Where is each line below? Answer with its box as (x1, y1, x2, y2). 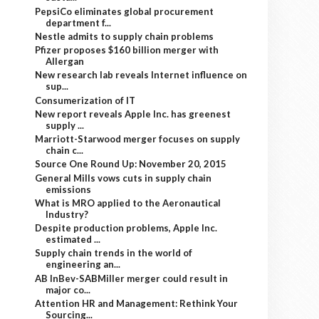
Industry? (46, 208, 89, 220)
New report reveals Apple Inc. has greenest (35, 108, 231, 120)
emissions (46, 183, 92, 195)
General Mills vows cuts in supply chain (35, 172, 212, 184)
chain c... (46, 145, 84, 156)
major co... (46, 283, 91, 296)
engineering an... (46, 258, 121, 271)
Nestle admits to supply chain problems (35, 30, 214, 42)
